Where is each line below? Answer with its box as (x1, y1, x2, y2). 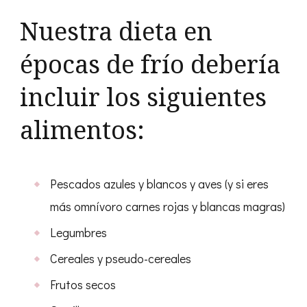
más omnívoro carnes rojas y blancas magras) (50, 197, 285, 214)
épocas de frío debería (20, 47, 280, 81)
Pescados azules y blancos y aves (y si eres (50, 175, 269, 192)
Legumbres (50, 223, 107, 241)
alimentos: (20, 112, 145, 147)
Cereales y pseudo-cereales (50, 249, 191, 267)
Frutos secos (50, 275, 116, 293)
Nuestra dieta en (20, 14, 212, 48)
